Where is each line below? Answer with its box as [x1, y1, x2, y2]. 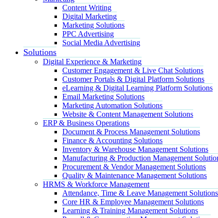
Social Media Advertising [62, 38, 140, 47]
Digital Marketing [62, 12, 117, 20]
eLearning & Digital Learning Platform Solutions [62, 83, 213, 92]
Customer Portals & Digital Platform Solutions [62, 74, 204, 83]
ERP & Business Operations [43, 118, 129, 127]
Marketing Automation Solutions [62, 101, 163, 109]
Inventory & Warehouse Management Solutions [62, 145, 208, 153]
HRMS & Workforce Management [43, 180, 149, 188]
